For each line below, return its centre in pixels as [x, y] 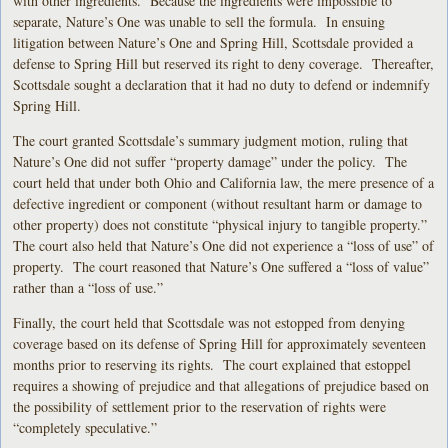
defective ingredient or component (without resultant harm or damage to [218, 203]
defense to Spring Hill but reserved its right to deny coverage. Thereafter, [224, 63]
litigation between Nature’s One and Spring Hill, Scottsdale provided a [213, 42]
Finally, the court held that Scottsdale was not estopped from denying [209, 322]
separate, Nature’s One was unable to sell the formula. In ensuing [199, 21]
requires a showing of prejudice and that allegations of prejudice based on [221, 385]
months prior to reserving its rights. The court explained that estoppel [212, 364]
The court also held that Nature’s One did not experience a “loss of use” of [224, 245]
